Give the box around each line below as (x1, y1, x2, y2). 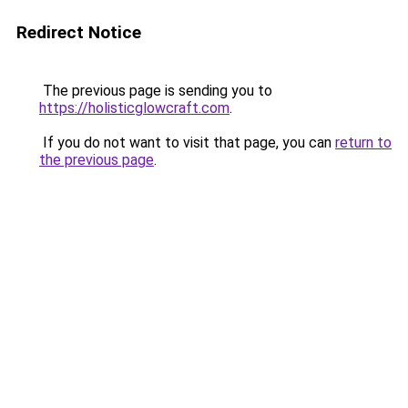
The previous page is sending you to (39, 82, 272, 99)
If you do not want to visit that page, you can (39, 134, 335, 151)
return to (335, 134, 392, 151)
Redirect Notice (16, 22, 141, 43)
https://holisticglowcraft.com (39, 99, 229, 117)
